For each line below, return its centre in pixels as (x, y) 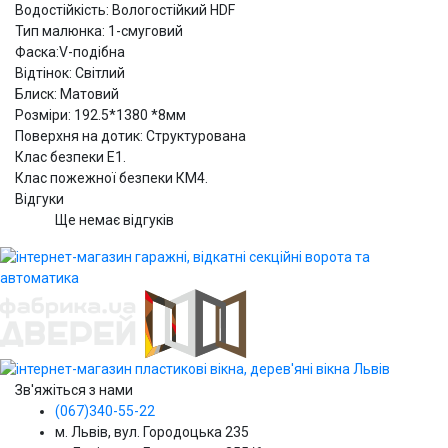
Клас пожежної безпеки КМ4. (111, 177)
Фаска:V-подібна (70, 51)
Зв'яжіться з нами (74, 390)
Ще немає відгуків (114, 219)
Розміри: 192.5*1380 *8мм (100, 114)
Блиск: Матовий (67, 93)
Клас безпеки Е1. (70, 156)
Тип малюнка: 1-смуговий (99, 30)
